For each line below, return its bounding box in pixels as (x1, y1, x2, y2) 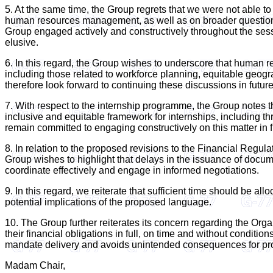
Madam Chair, (5, 260, 65, 271)
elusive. (5, 37, 38, 48)
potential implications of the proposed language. (5, 197, 211, 207)
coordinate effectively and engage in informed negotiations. (5, 165, 259, 175)
